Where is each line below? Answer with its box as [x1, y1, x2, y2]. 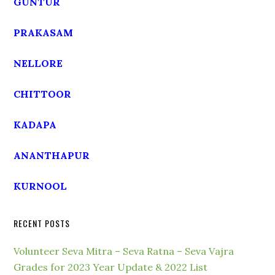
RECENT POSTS [14, 217, 71, 230]
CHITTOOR [14, 88, 72, 100]
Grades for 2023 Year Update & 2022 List [14, 261, 208, 273]
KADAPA [14, 118, 57, 131]
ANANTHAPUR [14, 149, 90, 161]
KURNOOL [14, 180, 68, 192]
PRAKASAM [14, 26, 74, 39]
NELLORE [14, 57, 63, 69]
